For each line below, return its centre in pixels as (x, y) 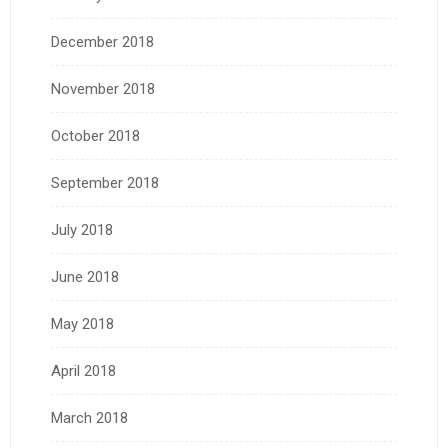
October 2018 (95, 136)
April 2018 (83, 371)
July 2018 (82, 230)
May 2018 (82, 324)
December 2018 (102, 42)
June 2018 (85, 277)
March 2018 (89, 418)
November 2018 (103, 89)
